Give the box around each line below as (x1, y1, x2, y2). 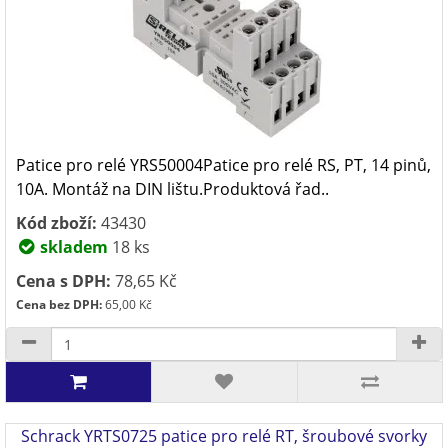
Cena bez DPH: (16, 296, 102, 313)
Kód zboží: (16, 212, 97, 234)
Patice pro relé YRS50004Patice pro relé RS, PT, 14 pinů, (16, 154, 431, 176)
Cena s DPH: (16, 270, 111, 292)
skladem (36, 236, 108, 258)
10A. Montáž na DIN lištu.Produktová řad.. (16, 178, 329, 200)
